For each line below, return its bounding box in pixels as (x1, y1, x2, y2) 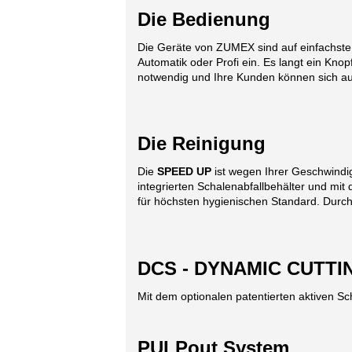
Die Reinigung (137, 133, 266, 155)
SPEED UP (157, 165, 211, 178)
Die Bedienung (137, 8, 270, 30)
